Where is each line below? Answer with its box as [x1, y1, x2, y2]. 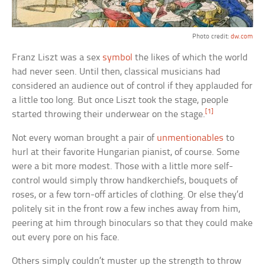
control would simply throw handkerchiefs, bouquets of [12, 176, 238, 186]
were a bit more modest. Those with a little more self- [12, 161, 234, 172]
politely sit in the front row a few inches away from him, [12, 204, 241, 215]
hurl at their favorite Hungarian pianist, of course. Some [12, 147, 240, 158]
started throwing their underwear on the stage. [12, 109, 206, 120]
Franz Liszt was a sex [12, 53, 103, 63]
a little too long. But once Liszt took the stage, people [12, 95, 229, 106]
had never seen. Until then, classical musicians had [12, 67, 221, 77]
